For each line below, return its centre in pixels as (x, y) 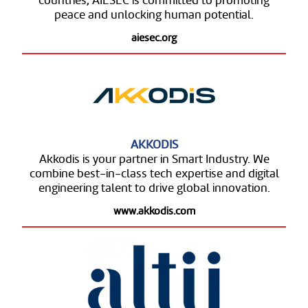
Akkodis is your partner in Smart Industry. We (154, 159)
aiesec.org (154, 38)
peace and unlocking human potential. (154, 15)
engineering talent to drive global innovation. (154, 188)
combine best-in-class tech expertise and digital (154, 174)
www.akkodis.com (154, 211)
